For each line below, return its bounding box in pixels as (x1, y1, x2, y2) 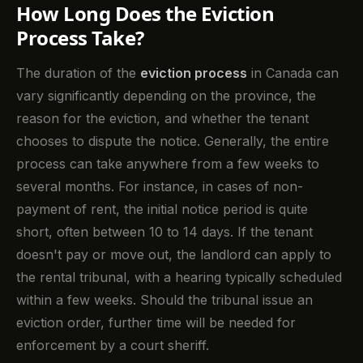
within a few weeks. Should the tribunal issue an (16, 292, 313, 309)
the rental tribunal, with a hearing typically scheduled (16, 269, 342, 286)
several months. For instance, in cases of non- (16, 178, 303, 195)
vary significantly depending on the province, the (16, 88, 316, 105)
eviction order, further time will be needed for (16, 314, 296, 331)
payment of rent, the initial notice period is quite (16, 201, 308, 218)
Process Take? (16, 23, 144, 51)
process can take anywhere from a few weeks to (16, 156, 319, 173)
